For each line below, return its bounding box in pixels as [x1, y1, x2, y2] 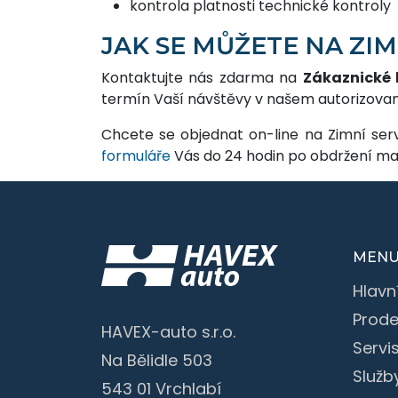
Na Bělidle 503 [101, 348, 212, 371]
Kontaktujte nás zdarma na [101, 67, 303, 88]
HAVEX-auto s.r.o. [101, 320, 235, 343]
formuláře [101, 145, 171, 166]
